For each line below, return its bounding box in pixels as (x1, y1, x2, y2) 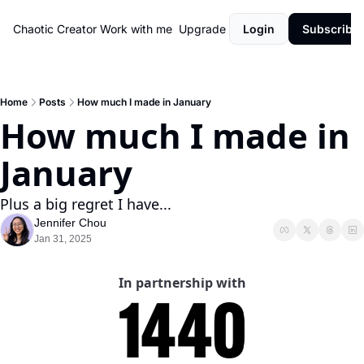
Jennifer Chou (34, 216, 106, 229)
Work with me (100, 22, 172, 36)
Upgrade (179, 22, 226, 36)
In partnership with (118, 274, 246, 292)
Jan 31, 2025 (34, 233, 92, 245)
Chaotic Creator (13, 22, 97, 36)
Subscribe (302, 22, 359, 36)
